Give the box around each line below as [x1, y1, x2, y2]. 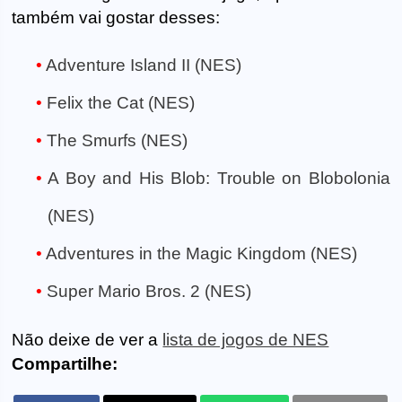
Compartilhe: [12, 354, 118, 374]
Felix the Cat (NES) [47, 93, 195, 113]
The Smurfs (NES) [47, 131, 188, 151]
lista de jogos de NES [162, 330, 329, 350]
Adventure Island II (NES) [46, 56, 241, 75]
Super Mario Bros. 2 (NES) [47, 282, 251, 301]
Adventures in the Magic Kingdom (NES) [46, 244, 357, 264]
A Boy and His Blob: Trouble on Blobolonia [48, 169, 390, 188]
